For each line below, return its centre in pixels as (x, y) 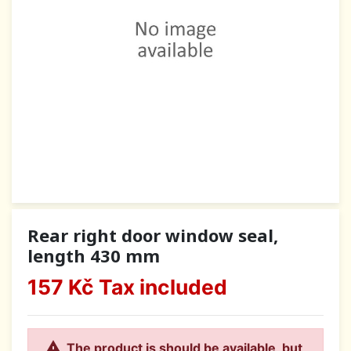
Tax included (161, 287)
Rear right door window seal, (153, 235)
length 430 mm (94, 256)
